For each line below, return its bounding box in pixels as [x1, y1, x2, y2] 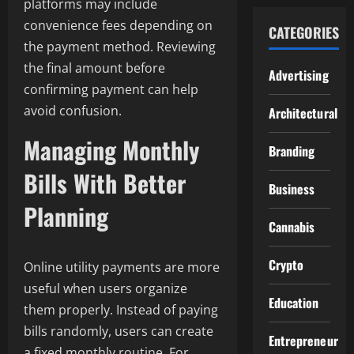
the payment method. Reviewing [24, 38, 216, 56]
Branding [268, 141, 315, 160]
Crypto [268, 255, 304, 274]
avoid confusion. [24, 102, 122, 120]
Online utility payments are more [24, 258, 220, 277]
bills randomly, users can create [24, 322, 213, 341]
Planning [24, 198, 108, 235]
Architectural [268, 104, 337, 122]
